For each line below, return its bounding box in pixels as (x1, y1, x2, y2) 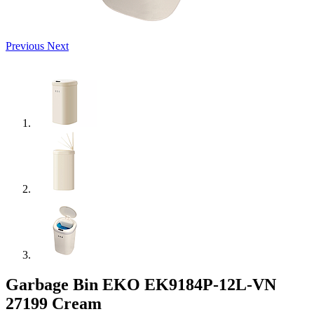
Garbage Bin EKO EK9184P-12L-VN (6, 275, 276, 294)
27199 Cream (6, 294, 102, 313)
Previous (6, 39, 44, 52)
